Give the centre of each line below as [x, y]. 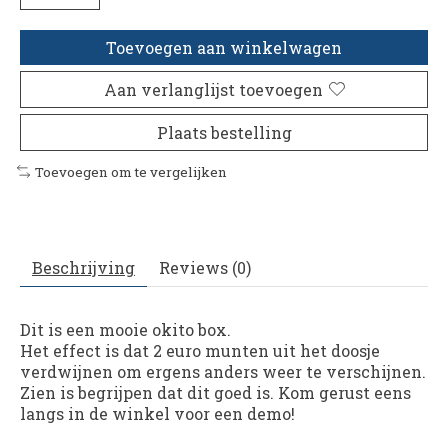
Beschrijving [83, 268]
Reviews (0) [205, 268]
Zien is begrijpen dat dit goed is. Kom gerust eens [215, 393]
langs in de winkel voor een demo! [157, 414]
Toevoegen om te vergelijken [130, 171]
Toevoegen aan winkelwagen [224, 47]
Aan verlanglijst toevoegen [213, 89]
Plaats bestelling [224, 132]
